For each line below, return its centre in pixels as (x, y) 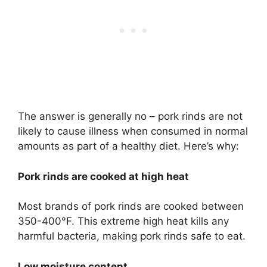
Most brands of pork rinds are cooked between (131, 207)
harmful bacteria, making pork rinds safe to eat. (132, 236)
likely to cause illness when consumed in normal (133, 131)
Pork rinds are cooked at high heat (103, 176)
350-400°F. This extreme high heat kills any (123, 221)
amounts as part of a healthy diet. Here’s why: (128, 146)
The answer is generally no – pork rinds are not (130, 117)
